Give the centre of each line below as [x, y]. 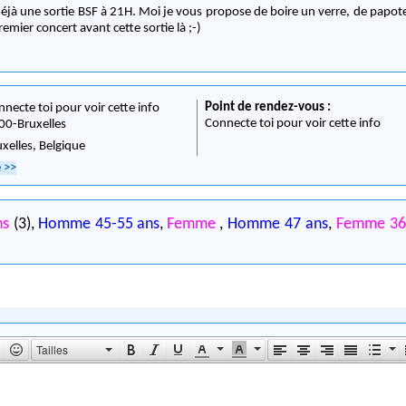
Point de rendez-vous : [269, 108]
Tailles [53, 350]
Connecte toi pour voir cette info [292, 124]
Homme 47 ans [278, 224]
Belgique [63, 147]
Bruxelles [42, 125]
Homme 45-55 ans [99, 224]
